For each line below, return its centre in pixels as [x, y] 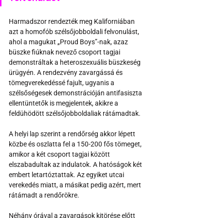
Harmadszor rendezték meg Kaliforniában [73, 21]
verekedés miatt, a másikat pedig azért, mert [76, 185]
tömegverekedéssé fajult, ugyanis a [62, 82]
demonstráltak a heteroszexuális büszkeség [75, 62]
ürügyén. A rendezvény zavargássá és [66, 72]
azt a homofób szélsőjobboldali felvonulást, [75, 31]
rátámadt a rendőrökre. [44, 195]
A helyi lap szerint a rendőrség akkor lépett [73, 134]
